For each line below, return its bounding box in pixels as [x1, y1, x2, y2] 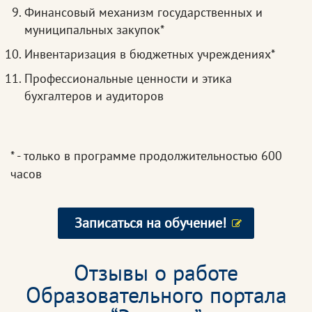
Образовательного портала [25, 280, 287, 310]
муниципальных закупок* [24, 22, 164, 38]
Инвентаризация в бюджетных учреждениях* [24, 46, 275, 63]
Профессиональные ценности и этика [24, 70, 232, 87]
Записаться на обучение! [75, 214, 226, 233]
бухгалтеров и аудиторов [24, 88, 164, 104]
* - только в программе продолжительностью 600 [10, 148, 282, 164]
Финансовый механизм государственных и [24, 4, 263, 21]
